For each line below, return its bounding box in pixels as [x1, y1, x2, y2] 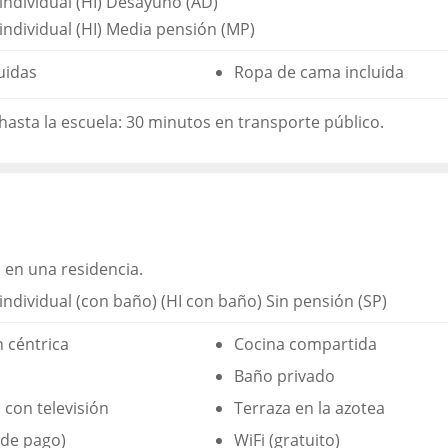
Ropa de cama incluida [234, 61, 404, 84]
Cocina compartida [234, 333, 377, 356]
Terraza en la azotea [234, 397, 385, 420]
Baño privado [234, 365, 335, 388]
